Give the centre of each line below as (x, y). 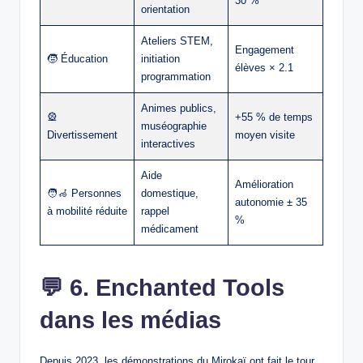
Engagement (265, 50)
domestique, (170, 194)
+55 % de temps (274, 117)
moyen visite (265, 135)
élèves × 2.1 (264, 68)
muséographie (174, 126)
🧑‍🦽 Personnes (84, 194)
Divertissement (82, 135)
